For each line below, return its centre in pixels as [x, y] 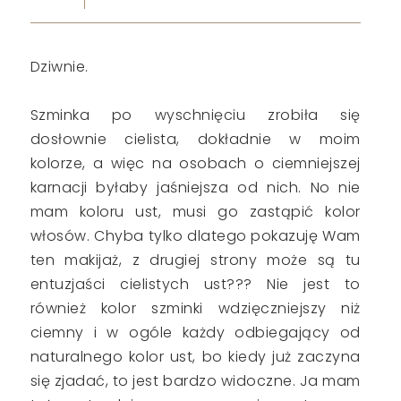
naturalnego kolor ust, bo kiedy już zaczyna [195, 357]
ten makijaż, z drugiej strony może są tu [195, 260]
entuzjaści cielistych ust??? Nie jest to [195, 284]
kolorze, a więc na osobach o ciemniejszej [195, 163]
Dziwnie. [59, 67]
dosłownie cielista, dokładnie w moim [195, 139]
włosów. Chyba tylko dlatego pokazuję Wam [195, 236]
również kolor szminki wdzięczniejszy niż [195, 308]
